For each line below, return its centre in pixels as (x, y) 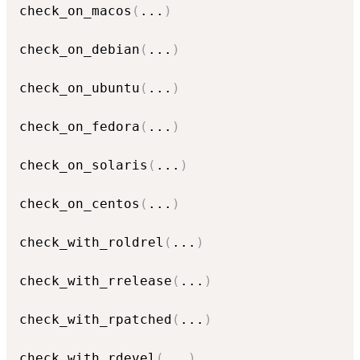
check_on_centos (80, 204)
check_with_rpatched (96, 320)
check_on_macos (76, 11)
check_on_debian (80, 50)
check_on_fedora (80, 127)
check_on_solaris (84, 166)
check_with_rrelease (96, 281)
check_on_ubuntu (80, 88)
